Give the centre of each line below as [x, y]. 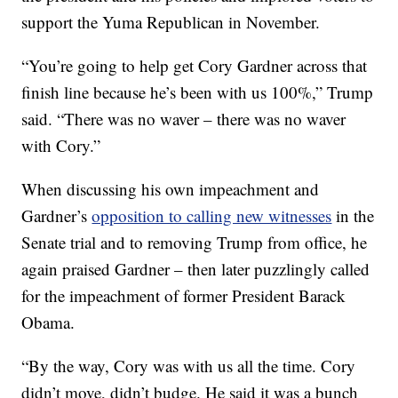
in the [355, 215]
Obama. [48, 322]
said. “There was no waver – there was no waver [184, 118]
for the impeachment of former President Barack [184, 295]
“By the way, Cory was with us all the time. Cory [189, 365]
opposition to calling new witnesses [212, 215]
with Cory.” [61, 145]
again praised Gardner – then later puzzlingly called [196, 268]
